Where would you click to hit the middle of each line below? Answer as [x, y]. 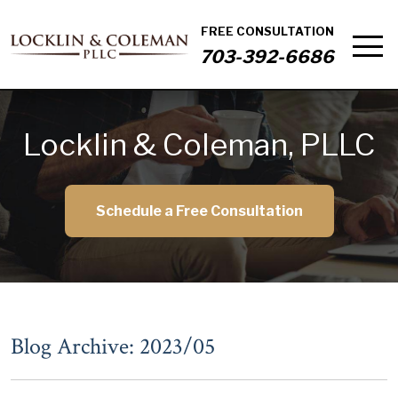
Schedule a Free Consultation [199, 211]
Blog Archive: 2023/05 [113, 346]
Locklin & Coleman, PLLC [199, 144]
